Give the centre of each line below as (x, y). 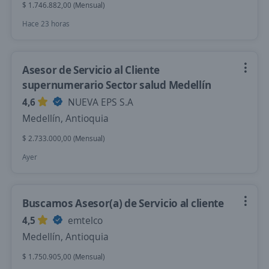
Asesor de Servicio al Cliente (91, 70)
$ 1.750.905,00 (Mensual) (63, 257)
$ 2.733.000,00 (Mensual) (63, 138)
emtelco (84, 220)
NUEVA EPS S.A (99, 102)
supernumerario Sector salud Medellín (117, 85)
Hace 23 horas (46, 24)
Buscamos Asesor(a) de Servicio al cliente (123, 203)
